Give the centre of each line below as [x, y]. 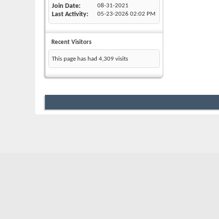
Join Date [65, 6]
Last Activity [69, 15]
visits [121, 59]
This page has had [75, 59]
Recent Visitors [71, 43]
